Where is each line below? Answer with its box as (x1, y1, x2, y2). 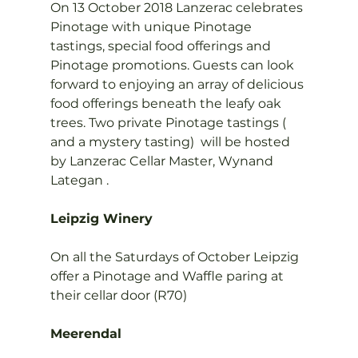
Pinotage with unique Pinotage (50, 19, 255, 34)
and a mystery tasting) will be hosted (50, 134, 293, 149)
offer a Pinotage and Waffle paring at (50, 268, 287, 284)
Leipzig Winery (50, 211, 153, 226)
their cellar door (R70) (50, 288, 187, 303)
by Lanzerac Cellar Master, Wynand (50, 153, 276, 169)
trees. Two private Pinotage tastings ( (50, 115, 289, 130)
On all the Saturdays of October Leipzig (50, 249, 302, 265)
